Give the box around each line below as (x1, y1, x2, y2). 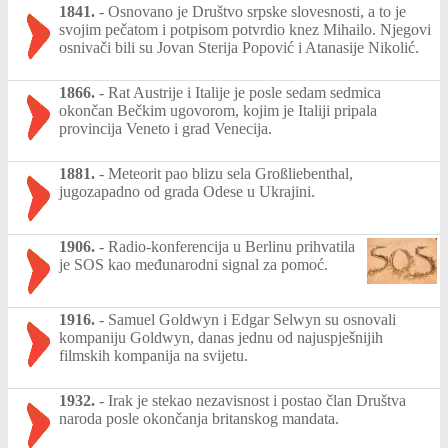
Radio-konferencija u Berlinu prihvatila (108, 237, 355, 255)
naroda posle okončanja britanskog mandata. (59, 409, 339, 427)
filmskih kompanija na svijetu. (59, 346, 248, 364)
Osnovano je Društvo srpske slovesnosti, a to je (108, 2, 406, 20)
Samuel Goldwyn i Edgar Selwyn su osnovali (108, 310, 396, 328)
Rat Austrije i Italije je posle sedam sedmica (108, 83, 381, 101)
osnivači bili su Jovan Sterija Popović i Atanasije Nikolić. (59, 38, 419, 56)
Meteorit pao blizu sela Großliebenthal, (108, 164, 353, 182)
